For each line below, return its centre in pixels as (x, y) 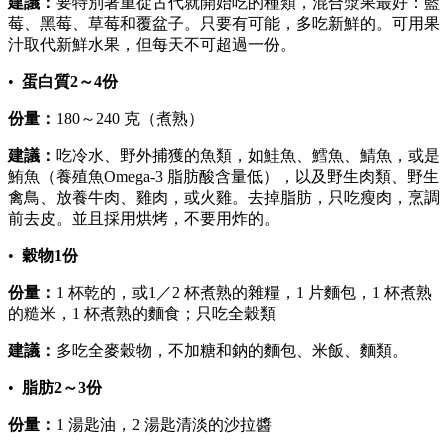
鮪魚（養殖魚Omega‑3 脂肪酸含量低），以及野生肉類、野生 (223, 177)
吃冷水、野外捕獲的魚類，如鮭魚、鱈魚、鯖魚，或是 (248, 156)
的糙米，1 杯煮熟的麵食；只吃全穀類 (142, 314)
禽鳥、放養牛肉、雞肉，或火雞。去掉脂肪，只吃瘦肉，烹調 (224, 198)
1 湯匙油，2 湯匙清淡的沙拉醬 (164, 425)
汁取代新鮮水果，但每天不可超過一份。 (152, 45)
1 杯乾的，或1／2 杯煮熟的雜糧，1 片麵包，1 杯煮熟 (244, 293)
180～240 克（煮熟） (130, 119)
